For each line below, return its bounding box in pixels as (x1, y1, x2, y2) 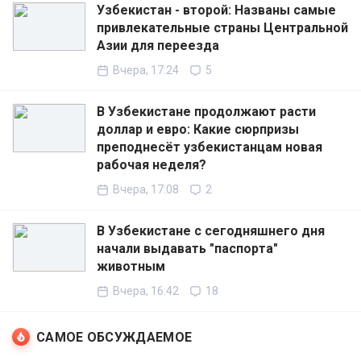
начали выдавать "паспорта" (97, 241, 278, 257)
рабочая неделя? (97, 157, 206, 173)
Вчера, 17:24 (113, 64, 179, 77)
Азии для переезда (97, 38, 219, 54)
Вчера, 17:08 (113, 183, 179, 197)
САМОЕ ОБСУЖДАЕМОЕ (36, 329, 193, 345)
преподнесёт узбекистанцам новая (97, 139, 322, 156)
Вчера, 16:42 (113, 284, 179, 298)
